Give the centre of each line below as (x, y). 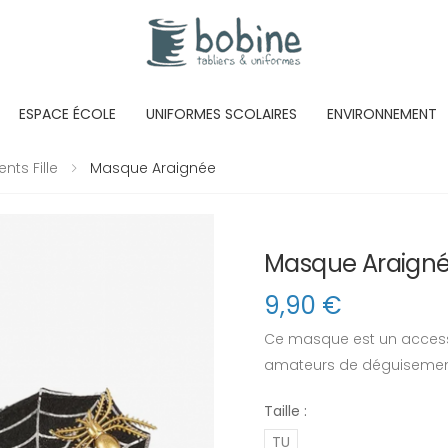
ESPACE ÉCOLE (67, 114)
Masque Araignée (151, 168)
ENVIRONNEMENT (382, 114)
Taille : (285, 411)
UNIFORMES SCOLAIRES (221, 114)
